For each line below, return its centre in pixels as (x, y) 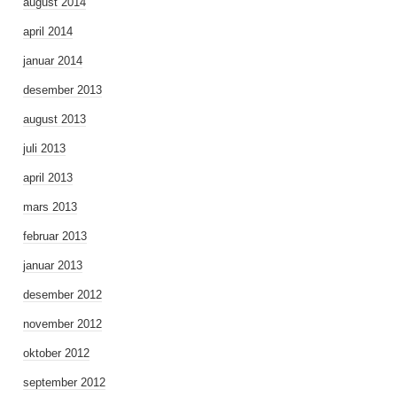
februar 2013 (55, 236)
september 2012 (64, 382)
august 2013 (54, 119)
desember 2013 (62, 90)
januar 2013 (53, 265)
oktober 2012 (56, 353)
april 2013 (48, 178)
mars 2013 (50, 207)
